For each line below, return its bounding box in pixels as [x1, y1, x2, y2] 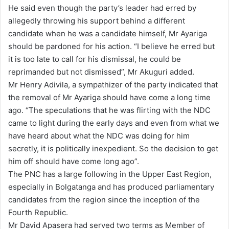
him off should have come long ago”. [8, 156, 139, 166]
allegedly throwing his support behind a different [8, 15, 185, 26]
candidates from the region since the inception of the [8, 194, 200, 204]
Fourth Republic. [8, 207, 68, 217]
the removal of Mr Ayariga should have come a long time [8, 92, 211, 102]
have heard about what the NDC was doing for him [8, 130, 190, 141]
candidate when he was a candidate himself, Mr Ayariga [8, 28, 207, 38]
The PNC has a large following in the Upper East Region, [8, 169, 212, 179]
